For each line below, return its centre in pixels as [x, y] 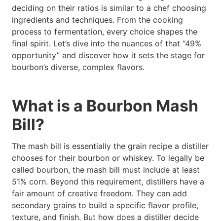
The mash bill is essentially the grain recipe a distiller [110, 146]
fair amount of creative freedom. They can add [99, 193]
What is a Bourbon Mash [105, 106]
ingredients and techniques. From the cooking [97, 20]
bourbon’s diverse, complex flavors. [78, 67]
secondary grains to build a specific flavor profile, [105, 205]
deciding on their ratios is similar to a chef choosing [109, 8]
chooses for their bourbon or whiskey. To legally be [108, 158]
